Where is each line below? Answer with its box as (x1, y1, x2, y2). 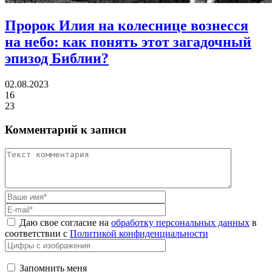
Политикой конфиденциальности (70, 228, 208, 239)
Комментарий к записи (5, 123, 126, 136)
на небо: (5, 34, 63, 50)
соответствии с (5, 228, 70, 239)
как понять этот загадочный (63, 34, 251, 50)
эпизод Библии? (5, 50, 109, 67)
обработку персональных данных (111, 217, 250, 228)
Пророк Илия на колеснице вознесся (5, 18, 248, 34)
